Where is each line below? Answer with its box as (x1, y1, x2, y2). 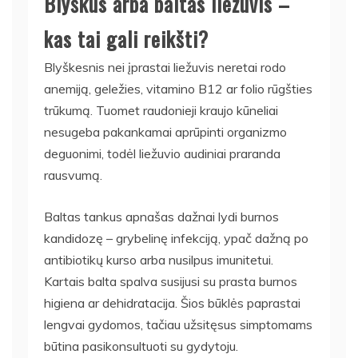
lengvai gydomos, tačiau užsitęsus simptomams (44, 316, 312, 332)
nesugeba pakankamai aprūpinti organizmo (44, 123, 287, 140)
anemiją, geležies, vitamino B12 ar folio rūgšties (44, 80, 312, 97)
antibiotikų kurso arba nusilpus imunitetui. (44, 251, 273, 268)
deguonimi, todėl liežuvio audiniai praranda (44, 145, 280, 161)
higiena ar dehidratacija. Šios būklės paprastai (44, 294, 300, 311)
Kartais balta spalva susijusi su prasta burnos (44, 272, 297, 289)
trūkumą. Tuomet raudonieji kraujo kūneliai (44, 101, 278, 118)
